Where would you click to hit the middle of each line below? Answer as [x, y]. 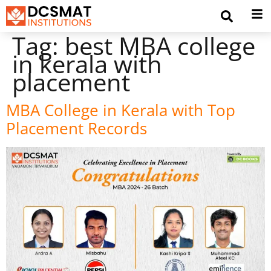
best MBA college [160, 45]
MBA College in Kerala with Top [121, 110]
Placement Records [77, 128]
